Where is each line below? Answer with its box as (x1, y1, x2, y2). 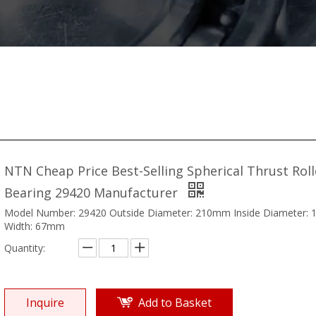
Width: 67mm (4, 219, 65, 233)
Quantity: (4, 241, 45, 255)
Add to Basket (138, 294, 212, 310)
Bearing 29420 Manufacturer (4, 183, 181, 201)
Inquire (26, 294, 64, 310)
